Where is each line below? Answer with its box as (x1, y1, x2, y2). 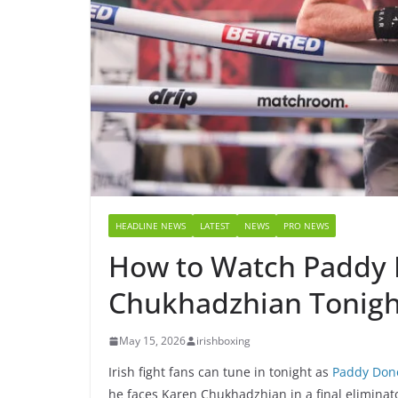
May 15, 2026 (119, 333, 186, 349)
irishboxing (196, 333, 251, 349)
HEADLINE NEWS (115, 219, 186, 233)
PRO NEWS (283, 219, 329, 233)
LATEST (200, 219, 230, 233)
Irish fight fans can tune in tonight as (108, 363, 332, 381)
